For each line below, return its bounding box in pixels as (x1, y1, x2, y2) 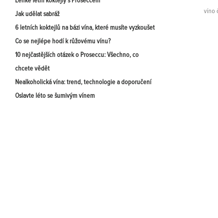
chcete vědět (15, 65, 50, 72)
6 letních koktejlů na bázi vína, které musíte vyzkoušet (15, 24, 155, 31)
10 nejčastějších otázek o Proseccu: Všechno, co (15, 52, 139, 58)
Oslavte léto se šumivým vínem (15, 92, 95, 99)
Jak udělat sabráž (15, 11, 59, 18)
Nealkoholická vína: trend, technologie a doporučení (15, 79, 151, 86)
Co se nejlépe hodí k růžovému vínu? (15, 38, 110, 45)
